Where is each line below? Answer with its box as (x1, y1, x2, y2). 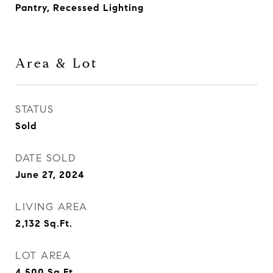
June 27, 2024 (15, 169, 85, 180)
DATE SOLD (15, 152, 76, 165)
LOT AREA (15, 249, 71, 262)
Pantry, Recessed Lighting (15, 2, 144, 13)
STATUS (15, 103, 54, 116)
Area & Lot (15, 55, 98, 71)
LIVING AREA (15, 200, 88, 213)
